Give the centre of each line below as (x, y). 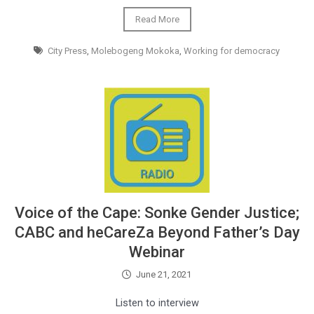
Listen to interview (157, 303)
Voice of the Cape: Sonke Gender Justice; (157, 213)
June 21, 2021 (164, 274)
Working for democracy (232, 51)
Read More (157, 19)
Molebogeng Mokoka (136, 51)
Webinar (157, 252)
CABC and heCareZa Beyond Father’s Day (157, 232)
